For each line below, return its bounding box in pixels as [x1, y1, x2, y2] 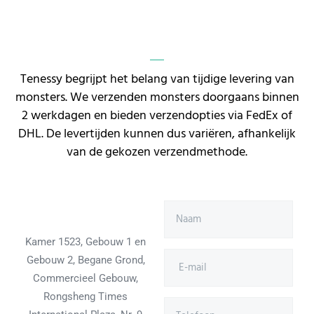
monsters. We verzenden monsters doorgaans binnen [15, 88, 299, 109]
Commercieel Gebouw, [33, 271, 138, 285]
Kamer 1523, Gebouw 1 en [25, 235, 146, 248]
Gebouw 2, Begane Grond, [26, 253, 145, 266]
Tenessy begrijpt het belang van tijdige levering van [20, 69, 294, 90]
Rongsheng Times [43, 289, 128, 303]
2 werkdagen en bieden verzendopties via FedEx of [22, 106, 292, 127]
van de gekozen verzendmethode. [67, 142, 247, 163]
